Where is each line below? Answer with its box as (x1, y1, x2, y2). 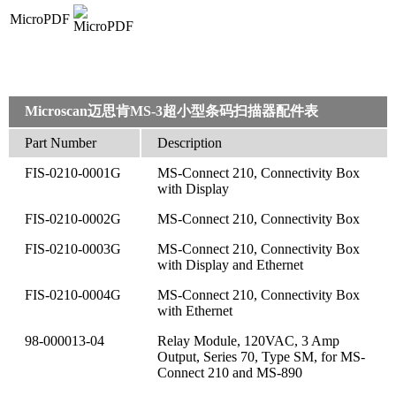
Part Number (25, 134, 96, 150)
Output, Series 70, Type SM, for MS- (157, 348, 365, 364)
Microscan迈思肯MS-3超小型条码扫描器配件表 (25, 103, 318, 118)
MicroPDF (10, 11, 70, 27)
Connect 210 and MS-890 (157, 364, 302, 380)
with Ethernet (157, 302, 232, 318)
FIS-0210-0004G (25, 286, 121, 302)
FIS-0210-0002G (25, 210, 121, 226)
